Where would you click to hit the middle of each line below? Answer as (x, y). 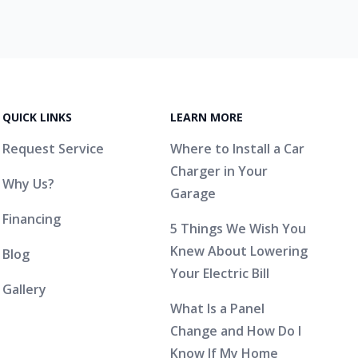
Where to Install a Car (238, 148)
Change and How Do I (236, 330)
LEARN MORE (207, 117)
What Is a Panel (218, 308)
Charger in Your (219, 171)
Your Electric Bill (220, 273)
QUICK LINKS (37, 117)
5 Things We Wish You (239, 228)
